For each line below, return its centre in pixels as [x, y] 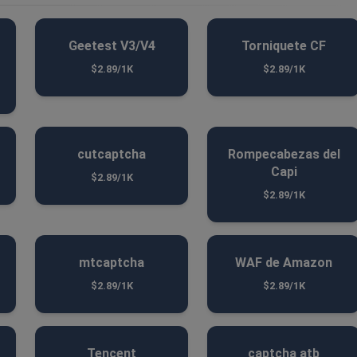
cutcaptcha [112, 154]
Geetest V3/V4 [112, 46]
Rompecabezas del [284, 154]
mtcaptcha [112, 263]
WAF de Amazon [284, 263]
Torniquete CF [284, 46]
